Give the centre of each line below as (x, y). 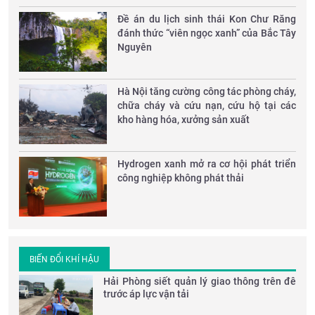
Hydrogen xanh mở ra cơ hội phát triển (207, 163)
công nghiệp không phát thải (181, 178)
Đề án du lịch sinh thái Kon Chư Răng (207, 19)
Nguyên (135, 47)
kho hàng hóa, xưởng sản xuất (184, 119)
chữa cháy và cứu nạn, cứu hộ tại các (207, 105)
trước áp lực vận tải (146, 294)
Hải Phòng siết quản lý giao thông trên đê (200, 281)
